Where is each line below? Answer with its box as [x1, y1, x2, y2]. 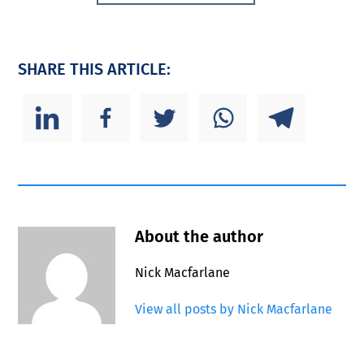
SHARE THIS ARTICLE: [18, 58, 171, 79]
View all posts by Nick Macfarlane [135, 301, 333, 317]
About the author [135, 226, 264, 246]
